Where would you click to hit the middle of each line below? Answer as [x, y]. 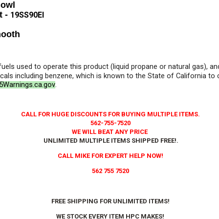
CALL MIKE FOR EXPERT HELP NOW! [110, 156]
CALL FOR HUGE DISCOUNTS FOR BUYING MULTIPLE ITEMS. [110, 114]
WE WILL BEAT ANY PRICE [109, 132]
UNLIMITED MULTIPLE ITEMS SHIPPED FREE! [109, 141]
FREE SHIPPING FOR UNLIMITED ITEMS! [110, 201]
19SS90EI [28, 15]
